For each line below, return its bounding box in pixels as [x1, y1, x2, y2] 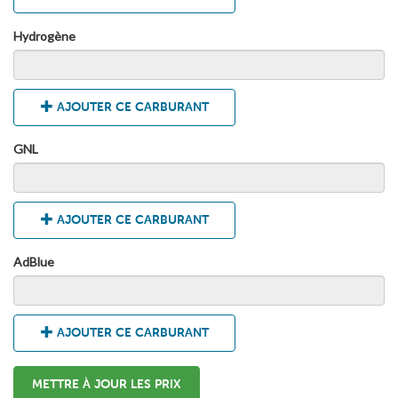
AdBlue [13, 254, 54, 270]
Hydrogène [13, 28, 76, 44]
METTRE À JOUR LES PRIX [32, 377, 181, 393]
